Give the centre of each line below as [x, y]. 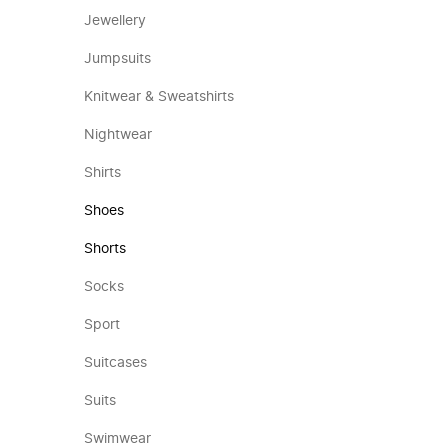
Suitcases [115, 363]
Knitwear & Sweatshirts [159, 97]
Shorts [105, 249]
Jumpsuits [117, 59]
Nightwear [118, 135]
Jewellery [115, 21]
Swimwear [117, 439]
